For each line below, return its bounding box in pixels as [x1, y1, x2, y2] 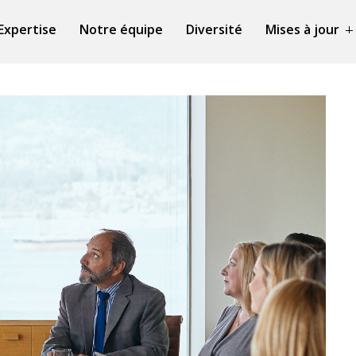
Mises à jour [265, 21, 339, 38]
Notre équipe [79, 21, 163, 38]
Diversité [186, 21, 242, 38]
